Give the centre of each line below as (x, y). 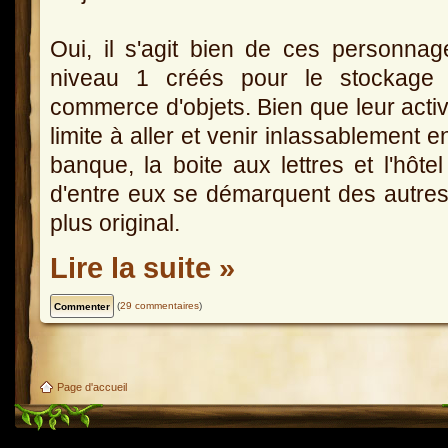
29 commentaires (159, 305)
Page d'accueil (92, 387)
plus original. (115, 223)
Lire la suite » (142, 267)
